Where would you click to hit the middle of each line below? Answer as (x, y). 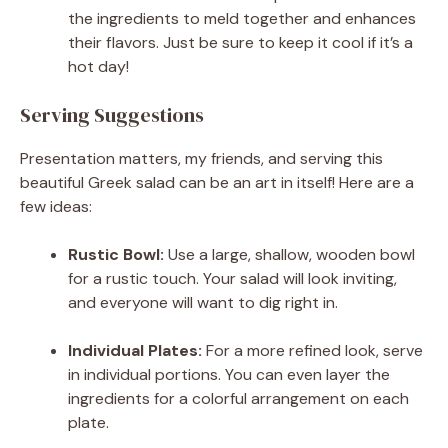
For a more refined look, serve (312, 350)
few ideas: (56, 206)
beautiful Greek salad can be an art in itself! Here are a (217, 182)
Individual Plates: (135, 350)
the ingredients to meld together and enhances (242, 18)
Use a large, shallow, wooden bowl (289, 254)
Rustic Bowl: (116, 254)
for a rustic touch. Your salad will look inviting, (232, 278)
